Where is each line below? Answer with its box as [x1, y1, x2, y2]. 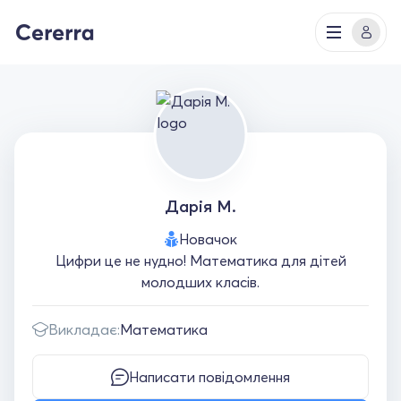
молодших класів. [141, 273, 260, 291]
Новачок [178, 230, 237, 248]
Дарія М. [165, 196, 236, 217]
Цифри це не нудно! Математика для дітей [55, 252, 346, 269]
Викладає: [48, 320, 120, 338]
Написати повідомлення [129, 368, 290, 386]
